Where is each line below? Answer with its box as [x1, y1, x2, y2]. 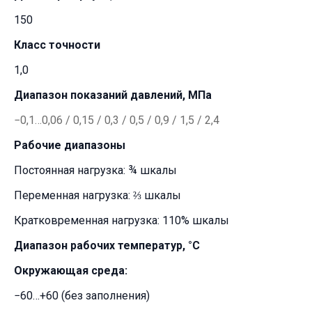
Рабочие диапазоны [14, 139, 125, 152]
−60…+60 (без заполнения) [14, 289, 150, 302]
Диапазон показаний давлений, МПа [14, 88, 212, 102]
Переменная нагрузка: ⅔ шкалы [14, 189, 181, 202]
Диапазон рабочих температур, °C [14, 239, 200, 252]
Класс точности [14, 38, 100, 52]
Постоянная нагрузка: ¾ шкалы [14, 164, 177, 177]
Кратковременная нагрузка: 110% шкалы [14, 214, 229, 227]
